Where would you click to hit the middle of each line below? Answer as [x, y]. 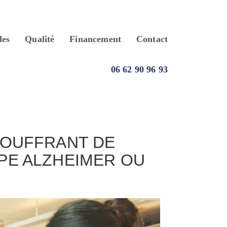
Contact [152, 39]
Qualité [40, 39]
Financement [96, 39]
